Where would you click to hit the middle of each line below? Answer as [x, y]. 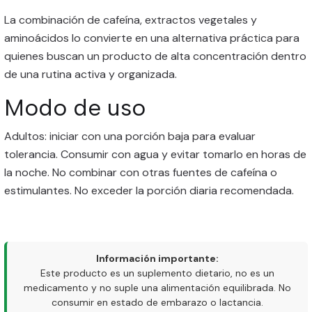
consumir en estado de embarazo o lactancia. [157, 302]
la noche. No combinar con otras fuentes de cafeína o [141, 172]
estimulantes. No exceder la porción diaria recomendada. [149, 190]
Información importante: [157, 258]
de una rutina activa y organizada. [91, 74]
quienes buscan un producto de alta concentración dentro [155, 56]
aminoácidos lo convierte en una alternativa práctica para [152, 38]
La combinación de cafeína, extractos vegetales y [131, 20]
